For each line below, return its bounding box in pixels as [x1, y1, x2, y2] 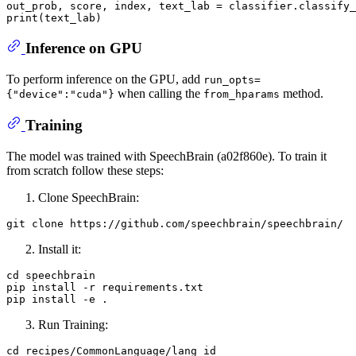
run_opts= [203, 73, 261, 86]
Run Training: [38, 317, 108, 331]
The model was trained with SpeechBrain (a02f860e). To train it [6, 149, 327, 163]
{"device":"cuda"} [6, 87, 114, 100]
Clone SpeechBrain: [38, 190, 139, 204]
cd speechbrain [6, 269, 95, 281]
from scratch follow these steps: [6, 163, 164, 177]
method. [280, 86, 323, 100]
